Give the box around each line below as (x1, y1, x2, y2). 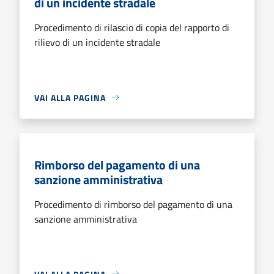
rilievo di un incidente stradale (34, 34, 160, 50)
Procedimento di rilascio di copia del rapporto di (34, 20, 229, 35)
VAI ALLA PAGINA (34, 91, 106, 104)
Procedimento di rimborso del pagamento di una (34, 196, 232, 212)
